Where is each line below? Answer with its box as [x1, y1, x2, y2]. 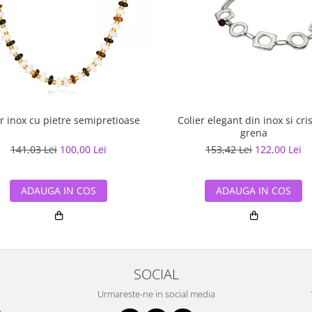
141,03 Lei [10, 142, 57, 156]
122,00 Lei [255, 142, 302, 156]
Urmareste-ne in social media [97, 287, 215, 300]
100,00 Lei [60, 142, 107, 156]
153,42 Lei [205, 142, 252, 156]
